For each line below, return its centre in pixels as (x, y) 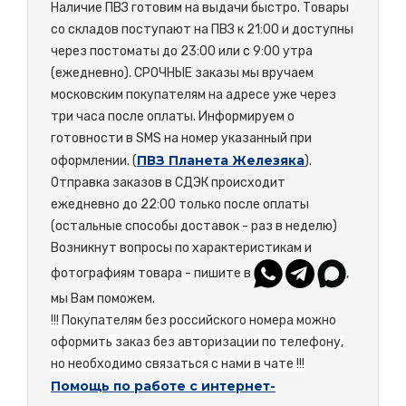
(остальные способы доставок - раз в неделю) (194, 226)
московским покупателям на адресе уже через (193, 94)
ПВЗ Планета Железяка (221, 160)
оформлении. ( (94, 160)
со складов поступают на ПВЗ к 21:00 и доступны (202, 29)
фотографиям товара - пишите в (152, 273)
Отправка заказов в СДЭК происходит (168, 182)
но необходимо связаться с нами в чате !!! (178, 363)
